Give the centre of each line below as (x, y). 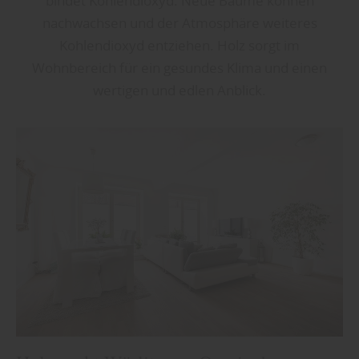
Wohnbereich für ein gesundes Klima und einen (179, 68)
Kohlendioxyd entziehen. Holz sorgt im (179, 46)
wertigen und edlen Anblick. (179, 91)
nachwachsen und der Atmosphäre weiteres (179, 23)
